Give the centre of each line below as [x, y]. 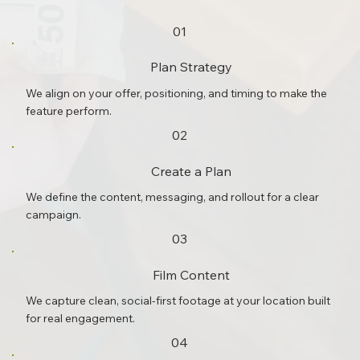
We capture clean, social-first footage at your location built [178, 301]
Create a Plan [191, 171]
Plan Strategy [191, 67]
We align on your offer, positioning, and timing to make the [177, 93]
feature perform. [69, 110]
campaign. [54, 215]
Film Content [191, 274]
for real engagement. [81, 319]
